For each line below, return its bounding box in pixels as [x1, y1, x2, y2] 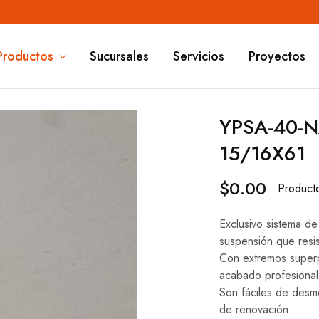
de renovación [219, 301, 288, 318]
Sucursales [89, 47, 149, 66]
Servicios [172, 47, 224, 66]
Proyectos [248, 47, 305, 66]
